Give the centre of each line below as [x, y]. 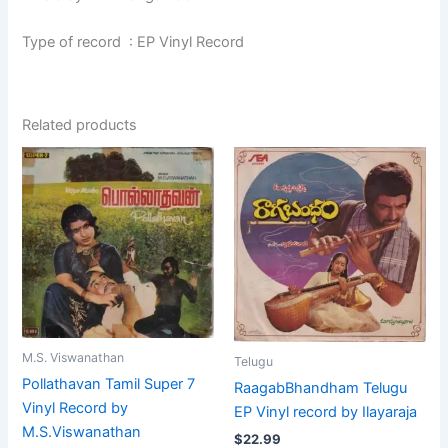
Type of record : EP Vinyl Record [133, 42]
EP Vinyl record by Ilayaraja [325, 412]
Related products [80, 124]
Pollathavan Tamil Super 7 [109, 384]
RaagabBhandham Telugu [320, 388]
